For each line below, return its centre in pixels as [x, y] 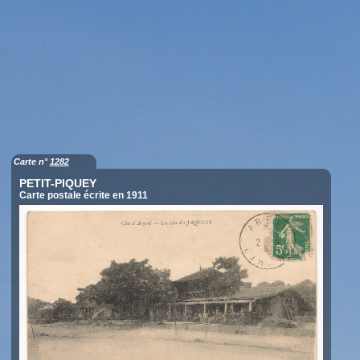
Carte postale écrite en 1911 [83, 196]
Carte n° [31, 162]
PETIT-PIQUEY [57, 184]
